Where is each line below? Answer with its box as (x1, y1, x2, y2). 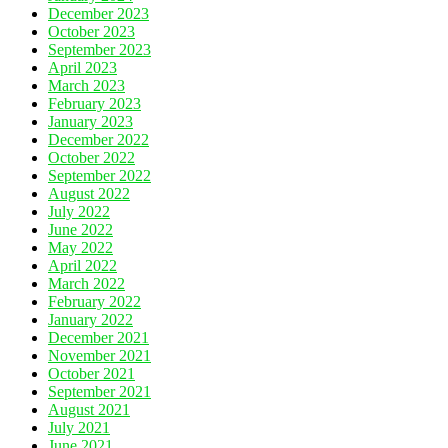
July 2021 (48, 418, 110, 436)
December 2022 (48, 130, 149, 148)
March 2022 (48, 274, 125, 292)
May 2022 (48, 238, 113, 256)
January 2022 (48, 310, 133, 328)
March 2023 (48, 76, 125, 94)
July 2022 (48, 202, 110, 220)
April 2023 (48, 58, 117, 76)
